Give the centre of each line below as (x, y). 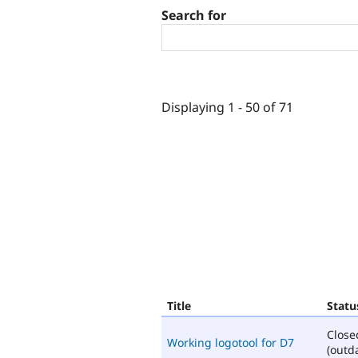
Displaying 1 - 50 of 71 (227, 107)
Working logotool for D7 (231, 342)
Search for (194, 16)
